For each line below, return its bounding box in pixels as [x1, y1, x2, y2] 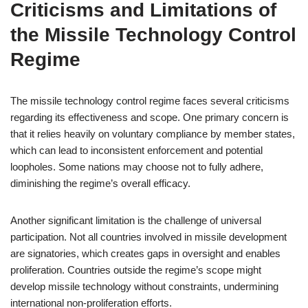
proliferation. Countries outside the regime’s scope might [10, 264, 261, 276]
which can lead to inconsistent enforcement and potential [10, 144, 263, 156]
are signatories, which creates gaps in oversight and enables [10, 247, 280, 259]
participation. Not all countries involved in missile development [10, 231, 287, 243]
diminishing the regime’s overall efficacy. [10, 177, 190, 189]
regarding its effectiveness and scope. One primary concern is [10, 111, 289, 123]
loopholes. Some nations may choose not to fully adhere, [10, 161, 263, 173]
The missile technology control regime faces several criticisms [10, 95, 289, 107]
